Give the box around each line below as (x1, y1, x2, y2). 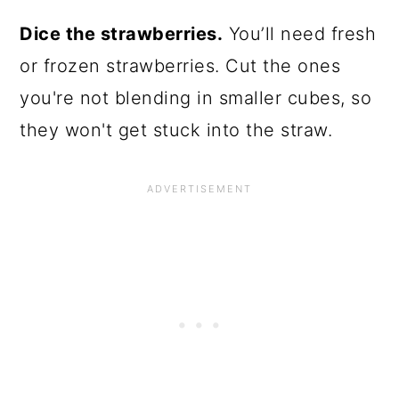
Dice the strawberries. (20, 22, 224, 45)
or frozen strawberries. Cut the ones (20, 54, 341, 77)
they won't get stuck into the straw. (20, 118, 333, 141)
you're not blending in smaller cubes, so (20, 86, 372, 109)
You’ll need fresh (223, 22, 377, 45)
